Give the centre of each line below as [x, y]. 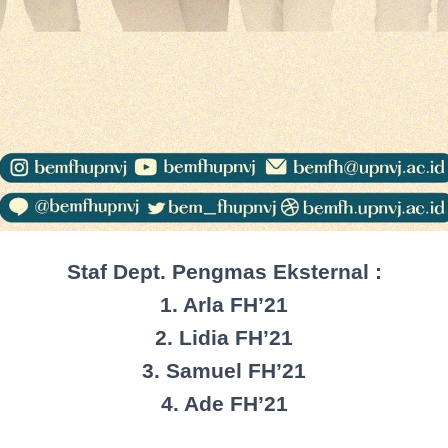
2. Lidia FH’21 [224, 337]
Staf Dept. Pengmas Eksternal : [224, 271]
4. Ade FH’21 [224, 403]
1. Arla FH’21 [224, 304]
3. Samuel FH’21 [224, 370]
